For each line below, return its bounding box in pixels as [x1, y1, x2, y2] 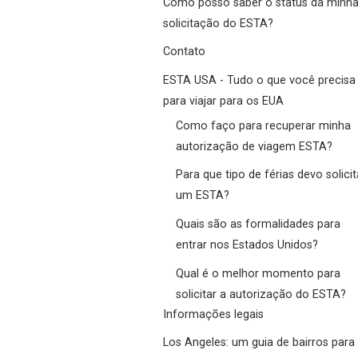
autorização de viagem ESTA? [176, 139, 332, 153]
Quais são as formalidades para [176, 217, 340, 231]
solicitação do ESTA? [163, 16, 273, 30]
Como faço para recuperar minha [176, 118, 351, 133]
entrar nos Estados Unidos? [176, 237, 318, 252]
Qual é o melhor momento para [176, 266, 340, 280]
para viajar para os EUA [163, 93, 284, 108]
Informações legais [163, 307, 264, 321]
